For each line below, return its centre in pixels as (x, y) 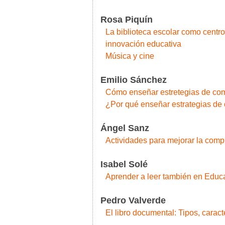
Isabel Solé (124, 164)
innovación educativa (143, 44)
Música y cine (130, 56)
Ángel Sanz (125, 128)
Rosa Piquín (127, 20)
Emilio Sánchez (134, 80)
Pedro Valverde (133, 200)
